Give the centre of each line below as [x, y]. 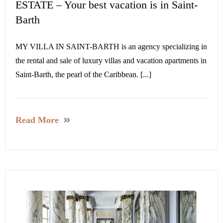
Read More [37, 120]
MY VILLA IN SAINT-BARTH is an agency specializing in [111, 47]
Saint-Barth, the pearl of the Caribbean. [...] [83, 75]
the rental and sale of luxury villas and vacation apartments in [111, 61]
